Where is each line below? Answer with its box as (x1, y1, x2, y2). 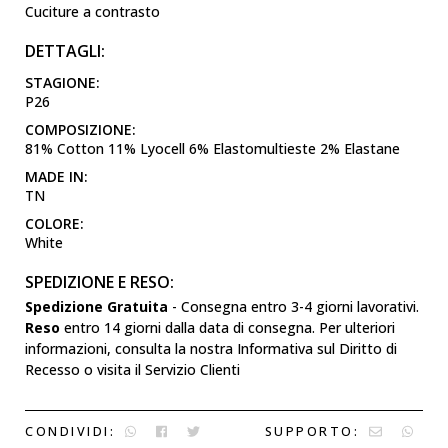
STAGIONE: (25, 73, 100, 93)
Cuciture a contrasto (25, 2, 160, 22)
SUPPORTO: (264, 423, 360, 441)
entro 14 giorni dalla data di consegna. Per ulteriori (60, 318, 395, 338)
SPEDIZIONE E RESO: (25, 271, 174, 294)
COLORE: (25, 214, 84, 234)
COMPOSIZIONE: (25, 120, 136, 140)
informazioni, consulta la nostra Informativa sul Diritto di (25, 339, 397, 359)
